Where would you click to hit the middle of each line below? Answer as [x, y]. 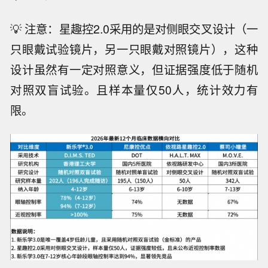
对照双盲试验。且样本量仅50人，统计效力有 [134, 89]
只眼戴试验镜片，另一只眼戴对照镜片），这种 [134, 49]
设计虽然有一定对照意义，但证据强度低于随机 [134, 69]
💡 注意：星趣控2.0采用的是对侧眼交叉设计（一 [134, 28]
